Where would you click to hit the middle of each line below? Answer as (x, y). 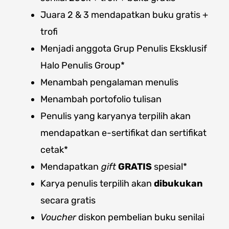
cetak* (54, 150)
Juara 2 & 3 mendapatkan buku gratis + (124, 15)
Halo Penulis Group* (83, 65)
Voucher (58, 217)
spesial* (169, 167)
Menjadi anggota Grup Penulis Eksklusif (124, 49)
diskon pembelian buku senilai (140, 217)
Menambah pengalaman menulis (109, 82)
